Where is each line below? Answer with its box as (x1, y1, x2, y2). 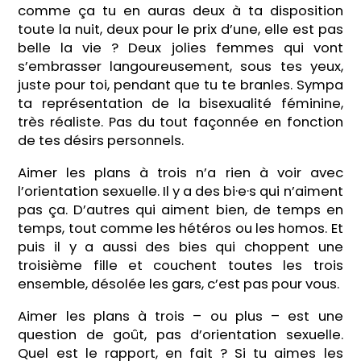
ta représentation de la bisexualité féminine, (18, 94, 343, 114)
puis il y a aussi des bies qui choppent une (18, 238, 343, 257)
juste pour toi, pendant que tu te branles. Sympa (18, 76, 343, 95)
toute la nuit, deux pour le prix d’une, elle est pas (18, 20, 343, 39)
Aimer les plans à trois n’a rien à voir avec (18, 164, 343, 183)
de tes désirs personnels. (18, 131, 185, 151)
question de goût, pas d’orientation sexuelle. (18, 325, 343, 344)
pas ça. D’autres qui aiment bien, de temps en (18, 201, 343, 220)
